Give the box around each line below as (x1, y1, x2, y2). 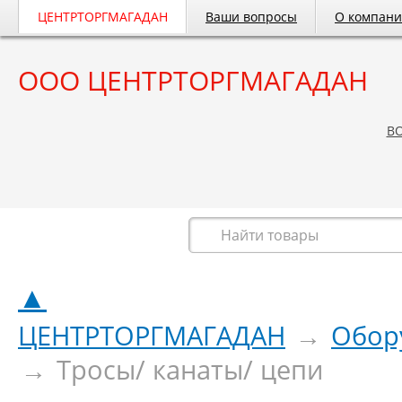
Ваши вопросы (205, 8, 297, 25)
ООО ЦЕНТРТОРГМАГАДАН (18, 62, 368, 99)
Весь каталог (50, 223, 157, 247)
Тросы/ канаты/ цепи (57, 352, 323, 387)
